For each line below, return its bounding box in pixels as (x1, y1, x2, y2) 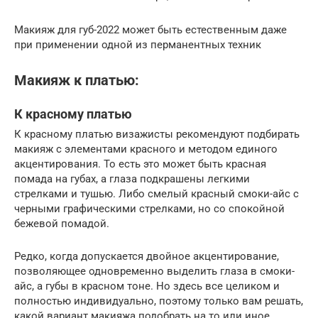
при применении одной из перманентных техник (14, 38, 261, 52)
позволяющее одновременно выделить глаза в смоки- (14, 265, 295, 278)
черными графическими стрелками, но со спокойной (14, 202, 285, 216)
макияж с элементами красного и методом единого (14, 143, 278, 156)
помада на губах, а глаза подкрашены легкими (14, 172, 250, 186)
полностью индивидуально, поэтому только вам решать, (14, 295, 303, 308)
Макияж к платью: (14, 72, 139, 89)
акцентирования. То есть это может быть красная (14, 158, 266, 171)
